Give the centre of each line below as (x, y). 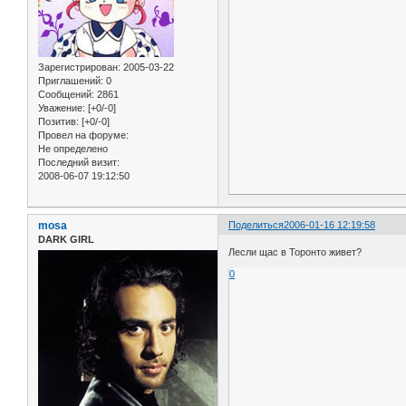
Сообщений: (66, 95)
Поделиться (256, 225)
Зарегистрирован (78, 68)
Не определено (73, 149)
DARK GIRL (66, 240)
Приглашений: (71, 81)
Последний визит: (79, 163)
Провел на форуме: (83, 135)
